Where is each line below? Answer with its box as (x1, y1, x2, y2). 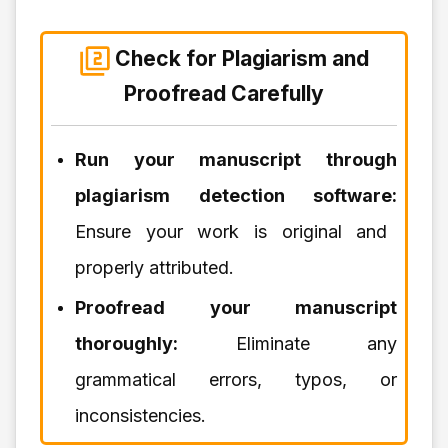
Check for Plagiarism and (115, 46, 369, 72)
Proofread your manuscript (75, 297, 397, 319)
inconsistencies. (75, 405, 206, 427)
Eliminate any (178, 333, 397, 355)
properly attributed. (75, 257, 234, 279)
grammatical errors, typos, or (75, 369, 397, 391)
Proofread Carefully (124, 81, 324, 107)
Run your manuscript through (75, 149, 397, 171)
